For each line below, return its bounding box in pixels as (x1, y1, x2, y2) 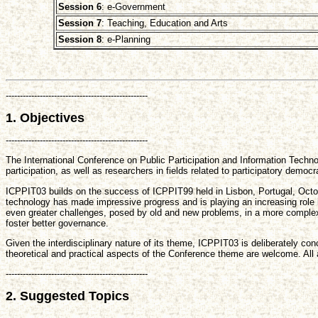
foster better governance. (6, 217, 109, 229)
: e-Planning (101, 34, 150, 45)
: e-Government (101, 1, 165, 13)
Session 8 (57, 34, 102, 45)
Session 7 (57, 18, 102, 29)
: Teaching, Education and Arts (101, 18, 228, 29)
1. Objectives (6, 110, 84, 125)
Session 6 (57, 1, 102, 13)
